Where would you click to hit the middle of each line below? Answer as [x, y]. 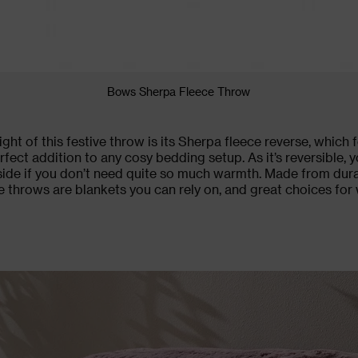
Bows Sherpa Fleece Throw [179, 91]
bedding [181, 157]
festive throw [105, 141]
